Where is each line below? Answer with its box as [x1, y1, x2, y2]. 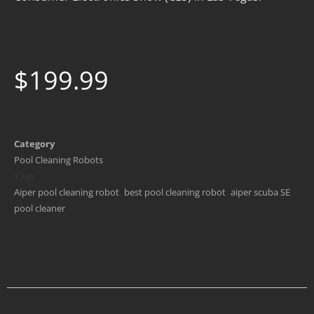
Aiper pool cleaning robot [14, 186, 119, 198]
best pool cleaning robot [124, 186, 226, 198]
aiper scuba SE [231, 186, 290, 198]
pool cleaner [14, 202, 65, 214]
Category [14, 137, 55, 150]
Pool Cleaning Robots [14, 153, 103, 166]
